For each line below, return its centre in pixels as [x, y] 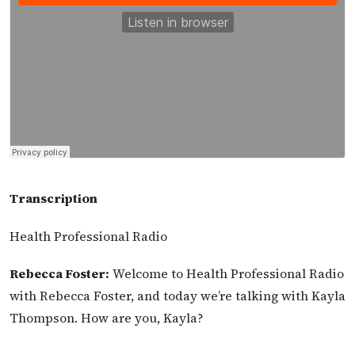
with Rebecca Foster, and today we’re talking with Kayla [177, 295]
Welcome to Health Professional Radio [227, 273]
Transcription [53, 198]
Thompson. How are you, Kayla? [107, 317]
